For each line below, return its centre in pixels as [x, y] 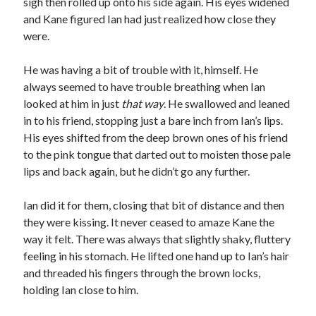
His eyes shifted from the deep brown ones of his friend [156, 137]
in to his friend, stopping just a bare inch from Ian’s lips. [153, 120]
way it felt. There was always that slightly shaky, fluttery [157, 239]
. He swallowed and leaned [227, 103]
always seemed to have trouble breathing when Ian [145, 86]
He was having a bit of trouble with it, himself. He [141, 69]
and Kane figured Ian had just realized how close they [150, 19]
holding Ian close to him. [81, 290]
